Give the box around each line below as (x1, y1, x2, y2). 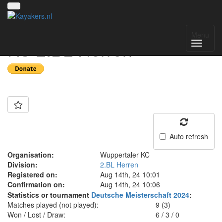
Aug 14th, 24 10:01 (100, 169, 160, 179)
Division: (7, 160, 38, 169)
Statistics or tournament (7, 190, 89, 200)
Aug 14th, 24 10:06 (100, 179, 160, 189)
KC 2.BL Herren (7, 36, 132, 61)
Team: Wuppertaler (7, 17, 159, 42)
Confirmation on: (7, 179, 65, 189)
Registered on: (7, 169, 57, 179)
